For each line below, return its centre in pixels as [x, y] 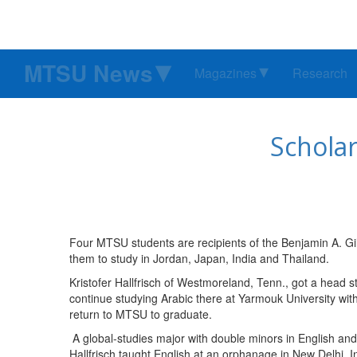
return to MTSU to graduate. [141, 314]
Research [320, 73]
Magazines [226, 73]
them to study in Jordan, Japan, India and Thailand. [199, 259]
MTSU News [88, 73]
